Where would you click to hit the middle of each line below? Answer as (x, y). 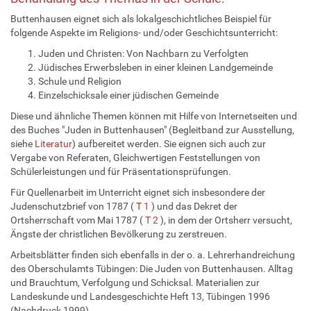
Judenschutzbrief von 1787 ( (73, 206)
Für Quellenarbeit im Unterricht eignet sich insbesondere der (138, 192)
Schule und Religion (80, 81)
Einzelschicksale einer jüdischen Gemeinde (128, 95)
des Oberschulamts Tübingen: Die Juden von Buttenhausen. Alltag (152, 268)
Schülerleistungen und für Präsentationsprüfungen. (121, 171)
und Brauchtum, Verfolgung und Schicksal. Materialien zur (135, 282)
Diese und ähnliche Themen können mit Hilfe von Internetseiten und (154, 116)
